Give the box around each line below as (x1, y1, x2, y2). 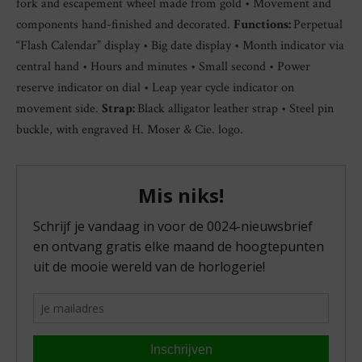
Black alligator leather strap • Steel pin (137, 100, 334, 117)
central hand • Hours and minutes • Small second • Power (16, 58, 310, 75)
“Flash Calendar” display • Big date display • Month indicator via (16, 37, 344, 54)
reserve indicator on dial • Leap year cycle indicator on (16, 79, 294, 96)
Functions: (234, 16, 293, 33)
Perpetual (293, 16, 343, 33)
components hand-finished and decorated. (16, 16, 234, 33)
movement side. (16, 100, 102, 117)
